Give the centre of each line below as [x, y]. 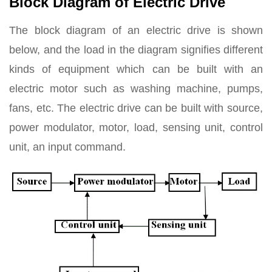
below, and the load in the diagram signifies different [136, 50]
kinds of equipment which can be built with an [136, 69]
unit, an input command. [67, 147]
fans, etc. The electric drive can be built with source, [136, 108]
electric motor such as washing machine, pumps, [136, 89]
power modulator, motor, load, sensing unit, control [136, 127]
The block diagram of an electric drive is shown [136, 30]
